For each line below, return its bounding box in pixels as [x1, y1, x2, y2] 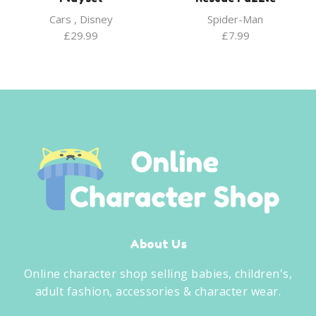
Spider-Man [207, 12, 263, 27]
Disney [79, 12, 113, 27]
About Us [129, 237, 187, 252]
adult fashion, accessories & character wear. [35, 284, 281, 300]
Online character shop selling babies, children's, [23, 266, 293, 282]
